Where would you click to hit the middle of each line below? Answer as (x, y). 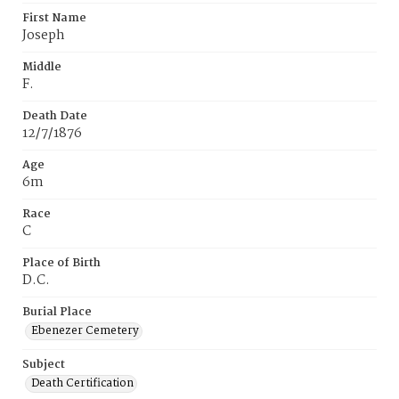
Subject (44, 365)
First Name (54, 18)
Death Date (55, 116)
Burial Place (57, 312)
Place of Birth (61, 263)
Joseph (44, 36)
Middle (42, 67)
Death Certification (82, 383)
